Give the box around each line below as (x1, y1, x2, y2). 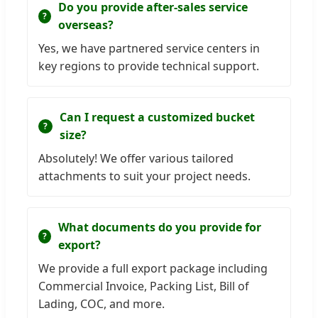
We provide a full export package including (38, 261, 268, 277)
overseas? (57, 17, 114, 33)
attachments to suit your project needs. (38, 168, 251, 185)
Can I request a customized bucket (59, 109, 255, 126)
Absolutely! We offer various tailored (38, 150, 234, 167)
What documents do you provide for (57, 219, 261, 236)
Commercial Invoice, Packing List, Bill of (38, 278, 249, 295)
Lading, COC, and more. (38, 296, 165, 312)
